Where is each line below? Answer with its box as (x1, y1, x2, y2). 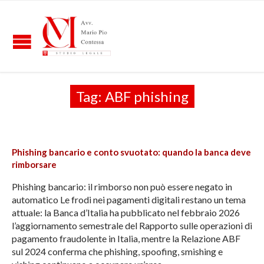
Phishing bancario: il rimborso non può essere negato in (12, 181, 232, 193)
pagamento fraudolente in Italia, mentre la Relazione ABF (12, 233, 240, 245)
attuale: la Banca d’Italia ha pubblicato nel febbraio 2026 (12, 207, 240, 219)
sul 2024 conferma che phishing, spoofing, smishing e (12, 246, 223, 258)
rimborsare (12, 159, 57, 170)
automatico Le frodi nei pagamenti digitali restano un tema (12, 194, 246, 206)
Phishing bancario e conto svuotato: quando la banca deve (12, 147, 251, 158)
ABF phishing (104, 88, 189, 105)
